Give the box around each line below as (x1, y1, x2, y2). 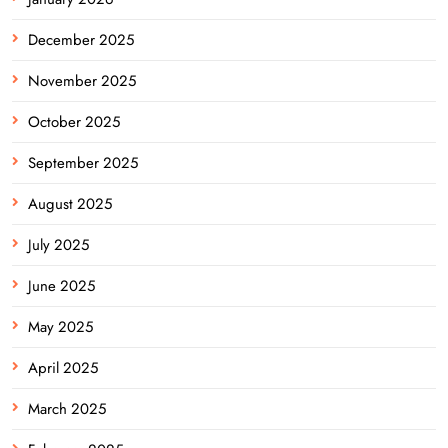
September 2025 (28, 151, 138, 174)
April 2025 (28, 356, 98, 379)
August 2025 (28, 192, 112, 215)
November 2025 (28, 69, 136, 92)
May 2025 (28, 315, 93, 338)
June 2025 (28, 274, 95, 297)
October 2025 (28, 110, 120, 133)
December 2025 (28, 28, 134, 51)
